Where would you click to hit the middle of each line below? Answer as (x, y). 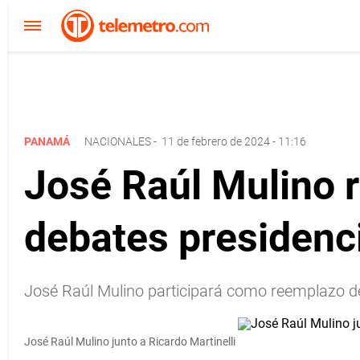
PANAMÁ (48, 141)
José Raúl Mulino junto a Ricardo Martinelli (130, 342)
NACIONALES (118, 141)
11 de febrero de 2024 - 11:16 (234, 141)
